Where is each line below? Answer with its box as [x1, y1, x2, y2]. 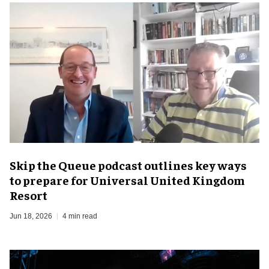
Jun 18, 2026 [10, 211, 52, 220]
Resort [10, 187, 47, 202]
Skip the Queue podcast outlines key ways [10, 157, 247, 172]
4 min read [62, 211, 97, 220]
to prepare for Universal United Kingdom [10, 172, 245, 187]
